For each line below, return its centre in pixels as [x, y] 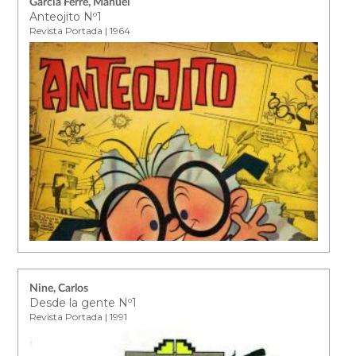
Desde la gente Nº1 [83, 302]
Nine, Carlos [59, 288]
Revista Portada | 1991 [79, 316]
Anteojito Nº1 [66, 16]
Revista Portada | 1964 [80, 30]
